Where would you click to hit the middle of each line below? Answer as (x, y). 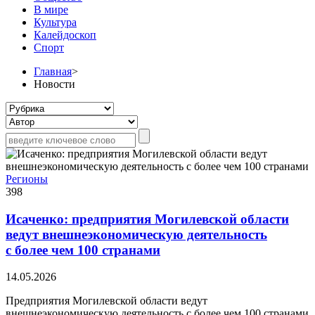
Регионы (27, 179)
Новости (54, 84)
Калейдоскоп (65, 34)
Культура (55, 22)
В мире (51, 9)
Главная (53, 71)
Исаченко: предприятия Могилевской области (147, 219)
